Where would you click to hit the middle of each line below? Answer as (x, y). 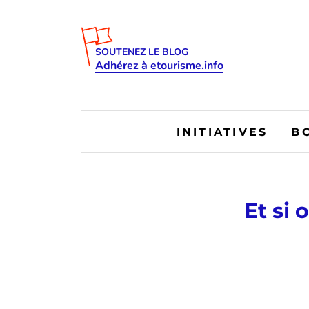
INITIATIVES (222, 132)
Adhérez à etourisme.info (159, 66)
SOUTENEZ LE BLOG (142, 52)
